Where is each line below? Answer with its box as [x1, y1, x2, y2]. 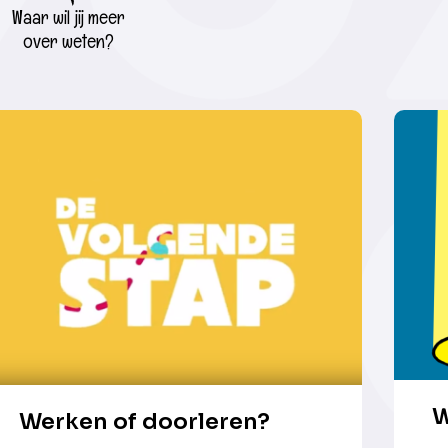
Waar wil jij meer [12, 5, 125, 31]
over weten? [23, 29, 114, 55]
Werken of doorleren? [19, 408, 270, 436]
